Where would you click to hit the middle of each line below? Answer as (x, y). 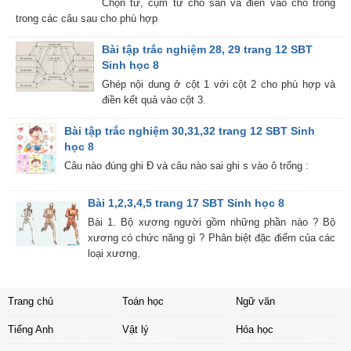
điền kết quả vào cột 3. (154, 100)
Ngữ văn (255, 302)
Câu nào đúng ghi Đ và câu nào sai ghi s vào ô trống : (186, 166)
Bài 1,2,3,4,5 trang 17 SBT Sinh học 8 (186, 203)
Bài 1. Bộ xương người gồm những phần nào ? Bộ (212, 223)
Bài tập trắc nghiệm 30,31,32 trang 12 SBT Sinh (189, 131)
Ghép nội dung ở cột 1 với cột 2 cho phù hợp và (219, 85)
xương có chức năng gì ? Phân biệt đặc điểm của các (212, 238)
